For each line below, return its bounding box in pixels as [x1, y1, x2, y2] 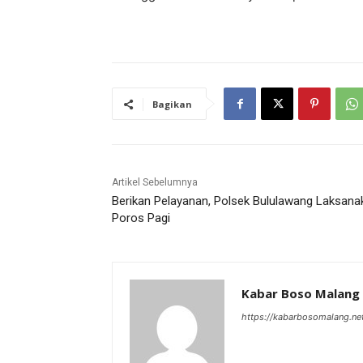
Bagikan [152, 98, 192, 111]
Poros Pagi [112, 211, 170, 226]
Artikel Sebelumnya [112, 177, 198, 189]
